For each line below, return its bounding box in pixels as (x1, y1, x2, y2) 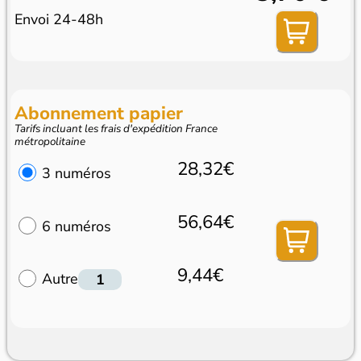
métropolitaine (15, 133, 86, 149)
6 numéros (41, 216, 111, 236)
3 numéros (41, 163, 111, 183)
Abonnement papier (15, 100, 184, 126)
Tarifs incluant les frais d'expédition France (15, 120, 218, 136)
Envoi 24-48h (15, 9, 104, 29)
